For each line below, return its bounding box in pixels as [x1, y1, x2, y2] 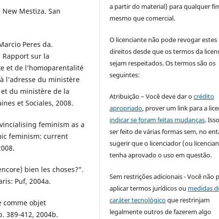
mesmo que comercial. [109, 13, 175, 22]
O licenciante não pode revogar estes [109, 35, 218, 44]
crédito [194, 91, 215, 101]
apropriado [109, 103, 143, 112]
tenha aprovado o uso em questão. [109, 150, 212, 159]
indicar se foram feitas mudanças [109, 115, 205, 124]
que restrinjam [166, 195, 210, 204]
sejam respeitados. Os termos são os [109, 58, 216, 67]
